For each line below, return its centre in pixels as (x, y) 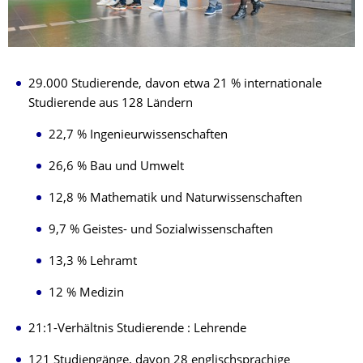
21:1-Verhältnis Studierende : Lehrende (137, 330)
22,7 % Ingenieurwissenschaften (138, 136)
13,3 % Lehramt (93, 263)
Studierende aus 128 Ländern (111, 105)
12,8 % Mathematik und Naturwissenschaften (175, 199)
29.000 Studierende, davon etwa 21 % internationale (175, 85)
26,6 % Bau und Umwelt (116, 168)
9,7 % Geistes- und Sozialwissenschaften (161, 231)
